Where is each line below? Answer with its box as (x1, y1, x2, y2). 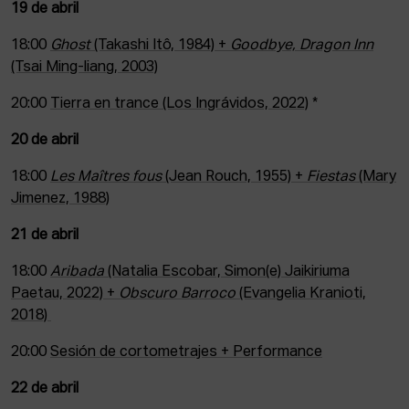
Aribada (50, 265, 108, 279)
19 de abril (11, 2, 79, 16)
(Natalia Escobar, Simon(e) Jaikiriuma (108, 265, 350, 279)
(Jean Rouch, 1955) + (162, 170, 307, 184)
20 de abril (11, 133, 79, 148)
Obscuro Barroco (115, 287, 236, 301)
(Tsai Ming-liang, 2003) (11, 60, 158, 75)
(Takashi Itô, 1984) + (90, 38, 230, 53)
